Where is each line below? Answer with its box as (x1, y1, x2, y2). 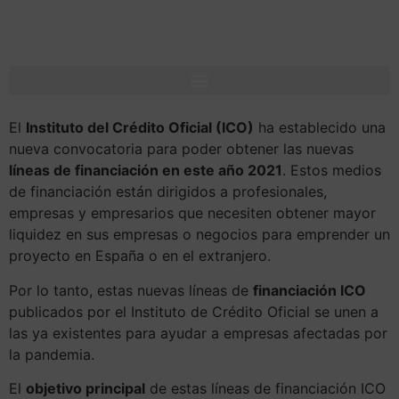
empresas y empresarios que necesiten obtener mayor (9, 204, 376, 223)
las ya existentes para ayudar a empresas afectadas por (9, 323, 387, 342)
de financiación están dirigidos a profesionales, (9, 183, 327, 201)
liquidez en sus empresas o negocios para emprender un (9, 225, 390, 244)
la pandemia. (9, 345, 94, 363)
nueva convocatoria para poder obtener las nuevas (9, 140, 354, 159)
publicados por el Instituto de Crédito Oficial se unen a (9, 302, 379, 321)
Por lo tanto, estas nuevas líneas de (9, 281, 253, 299)
